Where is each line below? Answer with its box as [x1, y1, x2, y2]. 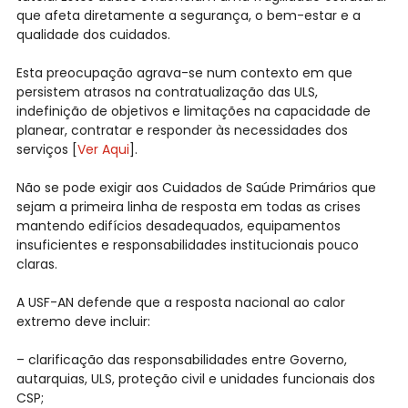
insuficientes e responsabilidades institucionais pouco [15, 236, 359, 255]
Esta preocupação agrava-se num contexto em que [15, 64, 352, 83]
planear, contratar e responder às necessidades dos [15, 121, 348, 140]
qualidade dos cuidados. [15, 25, 170, 45]
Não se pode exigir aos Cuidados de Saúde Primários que [15, 178, 376, 198]
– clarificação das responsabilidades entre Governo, [15, 351, 347, 370]
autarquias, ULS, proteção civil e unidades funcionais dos [15, 370, 375, 389]
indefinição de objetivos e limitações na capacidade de [15, 102, 371, 121]
